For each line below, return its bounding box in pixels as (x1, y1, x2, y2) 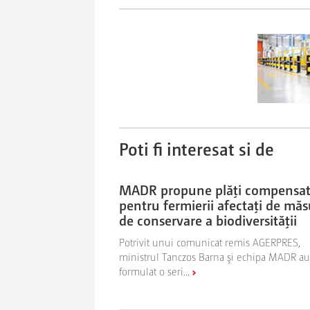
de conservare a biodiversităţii (119, 210, 297, 229)
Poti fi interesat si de (119, 136, 274, 160)
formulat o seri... (119, 264, 190, 277)
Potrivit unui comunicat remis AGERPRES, (119, 235, 300, 248)
